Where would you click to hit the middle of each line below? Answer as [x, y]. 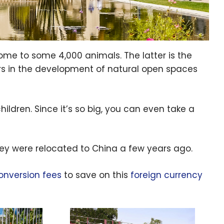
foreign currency [166, 175]
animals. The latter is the [137, 56]
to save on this [96, 175]
